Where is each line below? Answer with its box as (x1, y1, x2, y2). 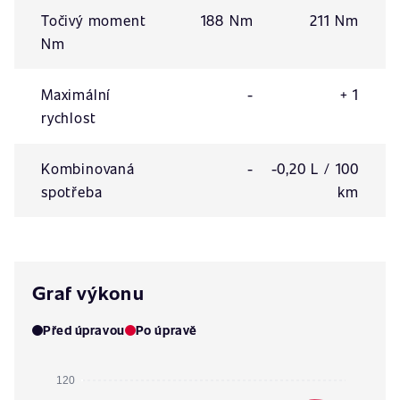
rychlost (41, 108, 96, 127)
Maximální (41, 85, 112, 104)
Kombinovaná (41, 159, 135, 178)
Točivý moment (41, 11, 146, 29)
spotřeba (41, 182, 103, 201)
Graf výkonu (32, 279, 145, 305)
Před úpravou (43, 321, 125, 338)
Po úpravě (135, 321, 197, 338)
